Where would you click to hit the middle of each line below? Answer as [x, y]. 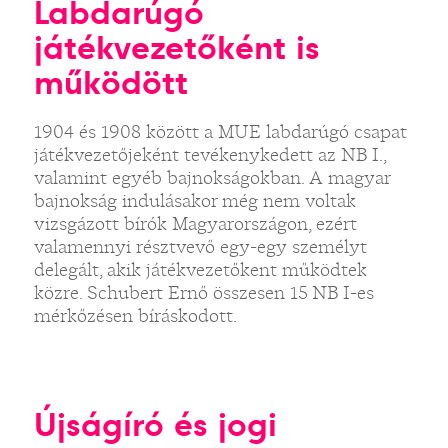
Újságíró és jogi [155, 424]
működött [110, 82]
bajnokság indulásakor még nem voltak [194, 200]
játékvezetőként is [176, 47]
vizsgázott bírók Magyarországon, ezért [195, 223]
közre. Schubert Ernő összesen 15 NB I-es [203, 292]
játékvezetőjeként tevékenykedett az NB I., [209, 154]
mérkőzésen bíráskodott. [135, 315]
